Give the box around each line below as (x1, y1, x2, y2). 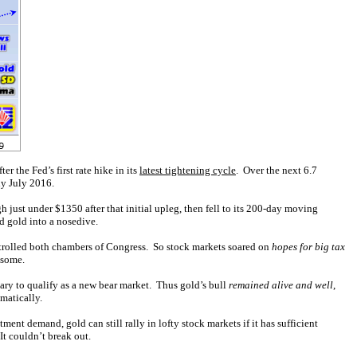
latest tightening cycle (139, 164, 236, 176)
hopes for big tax (272, 241, 345, 253)
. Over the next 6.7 (236, 164, 317, 176)
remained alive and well (229, 279, 333, 291)
